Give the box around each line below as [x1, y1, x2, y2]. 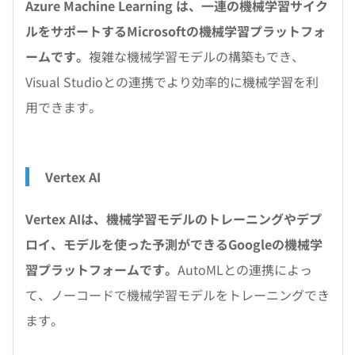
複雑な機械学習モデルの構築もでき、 [89, 47, 304, 66]
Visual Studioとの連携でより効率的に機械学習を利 [25, 72, 319, 91]
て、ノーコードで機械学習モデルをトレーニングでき [25, 285, 330, 304]
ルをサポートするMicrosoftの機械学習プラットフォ [25, 21, 326, 40]
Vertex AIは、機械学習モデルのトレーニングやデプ [25, 209, 322, 228]
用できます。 [25, 97, 101, 116]
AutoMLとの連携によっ [177, 260, 312, 279]
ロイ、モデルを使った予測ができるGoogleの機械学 [25, 235, 323, 254]
